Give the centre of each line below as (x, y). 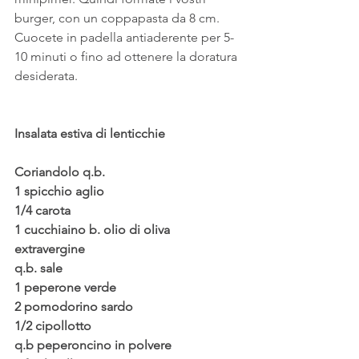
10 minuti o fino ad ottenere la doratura (127, 56)
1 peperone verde (67, 287)
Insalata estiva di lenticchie (90, 133)
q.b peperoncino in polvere (95, 345)
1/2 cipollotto (53, 325)
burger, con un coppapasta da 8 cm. (119, 18)
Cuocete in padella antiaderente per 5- (124, 37)
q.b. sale (40, 268)
